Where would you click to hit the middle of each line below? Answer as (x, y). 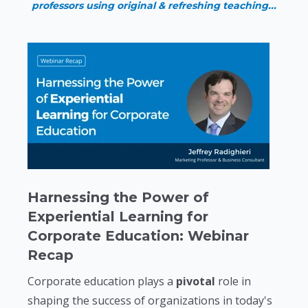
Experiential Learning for (118, 216)
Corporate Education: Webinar (138, 235)
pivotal (196, 281)
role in (233, 281)
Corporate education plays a (102, 281)
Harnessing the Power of (118, 197)
